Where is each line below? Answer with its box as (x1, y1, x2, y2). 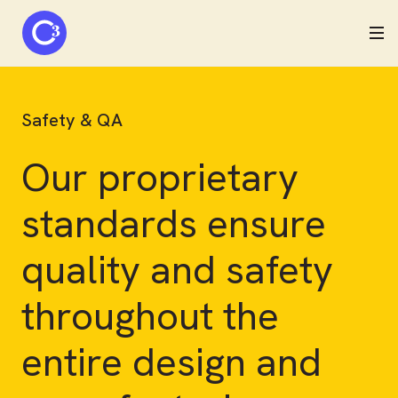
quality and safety (21, 244, 333, 295)
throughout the (21, 291, 279, 341)
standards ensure (21, 198, 326, 249)
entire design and (21, 337, 322, 387)
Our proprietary (21, 152, 298, 203)
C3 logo (21, 12, 77, 32)
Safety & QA (21, 108, 123, 131)
